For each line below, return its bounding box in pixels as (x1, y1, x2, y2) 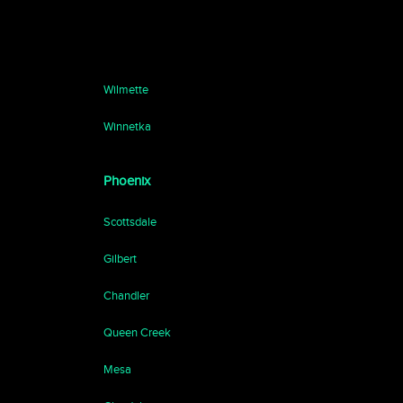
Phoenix (103, 174, 150, 188)
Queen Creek (103, 326, 171, 339)
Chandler (103, 289, 149, 302)
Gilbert (103, 252, 137, 265)
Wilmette (103, 83, 148, 96)
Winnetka (103, 120, 151, 133)
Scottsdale (103, 215, 157, 228)
